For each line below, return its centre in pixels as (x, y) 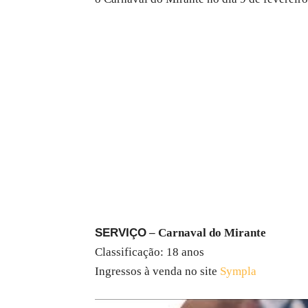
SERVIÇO (121, 233)
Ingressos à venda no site (156, 272)
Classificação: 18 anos (150, 252)
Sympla (237, 272)
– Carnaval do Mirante (206, 233)
